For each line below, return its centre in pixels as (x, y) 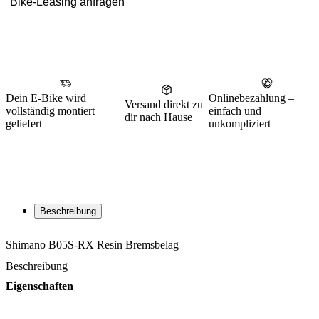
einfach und (235, 110)
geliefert (24, 123)
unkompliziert (240, 123)
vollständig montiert (50, 110)
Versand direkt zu (164, 104)
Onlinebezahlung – (252, 98)
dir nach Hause (159, 117)
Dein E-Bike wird (46, 98)
